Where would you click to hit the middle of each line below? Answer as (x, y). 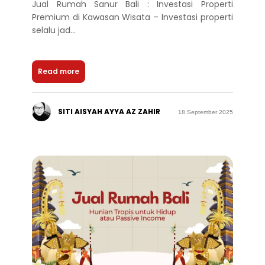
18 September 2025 (205, 112)
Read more (59, 72)
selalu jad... (54, 30)
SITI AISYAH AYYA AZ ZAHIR (109, 112)
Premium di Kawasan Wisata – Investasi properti (132, 17)
